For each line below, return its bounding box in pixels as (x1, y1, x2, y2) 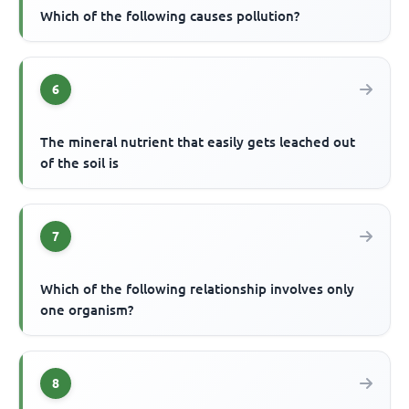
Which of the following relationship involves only (40, 280, 355, 297)
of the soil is (40, 154, 120, 171)
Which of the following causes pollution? (40, 7, 300, 24)
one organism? (40, 301, 134, 318)
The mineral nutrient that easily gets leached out (40, 133, 356, 150)
